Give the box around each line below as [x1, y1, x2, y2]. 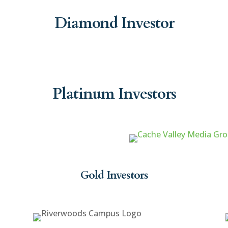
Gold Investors [80, 167, 148, 183]
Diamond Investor [54, 12, 174, 34]
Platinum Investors [52, 83, 176, 104]
